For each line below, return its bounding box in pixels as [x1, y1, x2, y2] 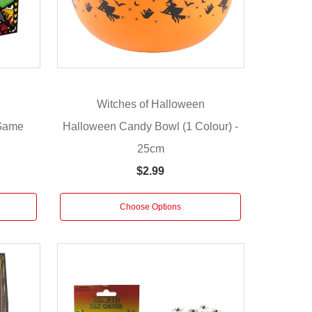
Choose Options [120, 201, 182, 212]
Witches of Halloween [96, 98, 205, 111]
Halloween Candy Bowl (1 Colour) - [63, 120, 239, 132]
